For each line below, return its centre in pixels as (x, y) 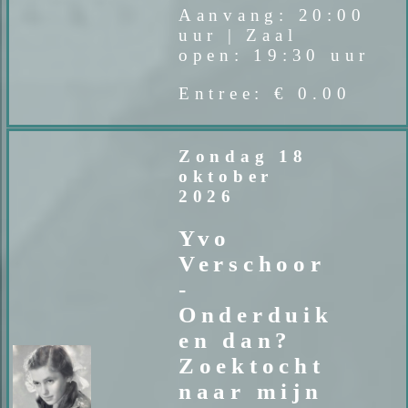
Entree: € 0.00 (265, 93)
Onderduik (255, 314)
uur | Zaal (238, 36)
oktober (226, 177)
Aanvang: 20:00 (272, 15)
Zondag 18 (243, 157)
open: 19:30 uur (274, 56)
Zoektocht (251, 365)
